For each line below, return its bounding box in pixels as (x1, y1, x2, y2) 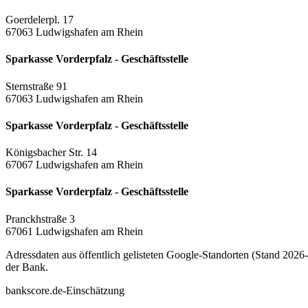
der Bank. (5, 261, 48, 273)
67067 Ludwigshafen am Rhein (5, 159, 143, 171)
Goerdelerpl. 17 (5, 14, 74, 26)
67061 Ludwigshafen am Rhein (5, 225, 143, 237)
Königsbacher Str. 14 (5, 146, 97, 159)
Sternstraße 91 (5, 80, 67, 92)
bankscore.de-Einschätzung (5, 284, 124, 296)
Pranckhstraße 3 (5, 212, 75, 225)
